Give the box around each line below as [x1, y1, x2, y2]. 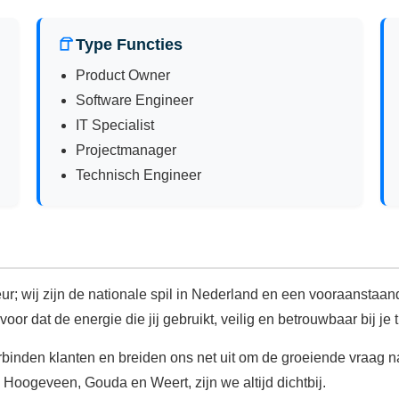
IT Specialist [76, 117, 154, 133]
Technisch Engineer [76, 167, 201, 183]
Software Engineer [76, 92, 193, 108]
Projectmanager [76, 142, 176, 158]
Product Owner [76, 67, 170, 83]
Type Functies [76, 35, 183, 53]
